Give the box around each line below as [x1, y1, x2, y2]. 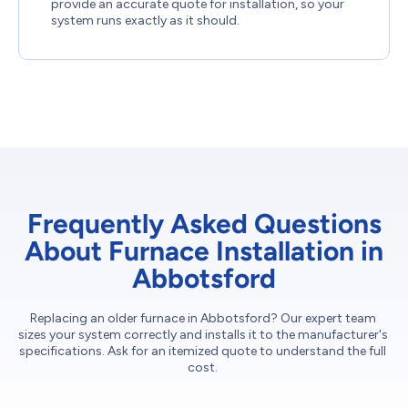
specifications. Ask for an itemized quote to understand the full [19, 343, 386, 360]
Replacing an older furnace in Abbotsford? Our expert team [29, 311, 376, 327]
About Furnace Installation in [25, 234, 383, 269]
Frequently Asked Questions [26, 207, 382, 241]
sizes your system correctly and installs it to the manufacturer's [17, 327, 388, 343]
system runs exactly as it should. [51, 13, 240, 29]
